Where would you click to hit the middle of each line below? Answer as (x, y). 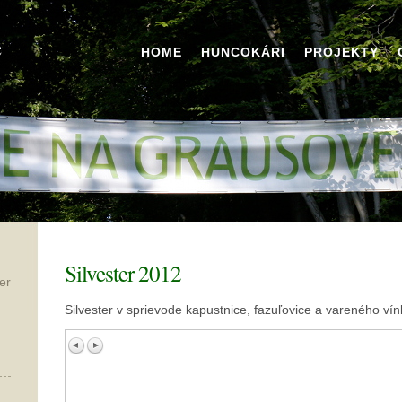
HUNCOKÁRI (243, 52)
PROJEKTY (341, 52)
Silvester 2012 (123, 273)
